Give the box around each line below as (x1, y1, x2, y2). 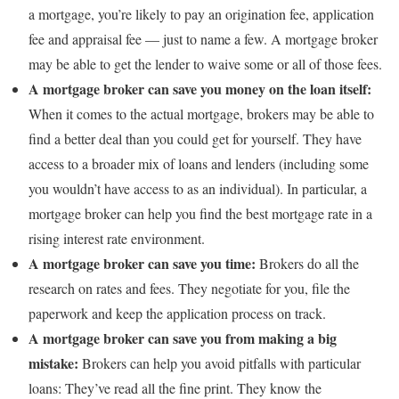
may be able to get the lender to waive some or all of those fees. (28, 53, 382, 73)
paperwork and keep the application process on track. (28, 303, 326, 322)
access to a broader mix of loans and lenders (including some (28, 153, 369, 173)
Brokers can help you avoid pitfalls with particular (82, 353, 361, 372)
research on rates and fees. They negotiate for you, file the (28, 278, 350, 297)
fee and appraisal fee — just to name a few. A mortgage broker (28, 28, 378, 48)
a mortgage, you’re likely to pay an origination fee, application (28, 4, 374, 23)
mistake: (28, 352, 82, 373)
